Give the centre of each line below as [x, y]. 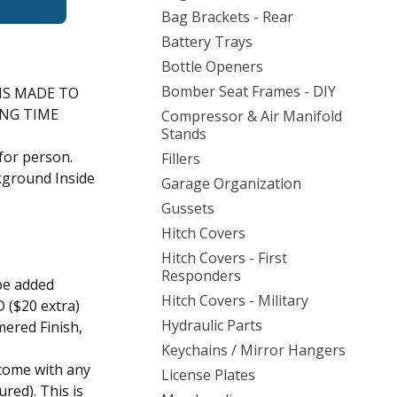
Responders [201, 276]
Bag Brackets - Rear [227, 17]
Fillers [181, 159]
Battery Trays [207, 42]
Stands [184, 134]
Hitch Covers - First [224, 258]
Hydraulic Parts [212, 325]
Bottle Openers [212, 66]
